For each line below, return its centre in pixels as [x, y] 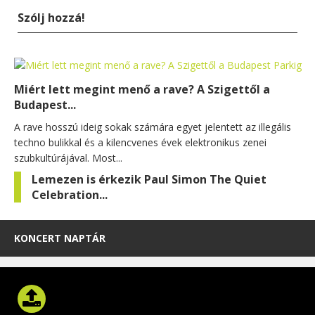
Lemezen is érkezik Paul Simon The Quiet [149, 179]
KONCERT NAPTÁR [60, 238]
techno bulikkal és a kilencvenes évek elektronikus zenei [140, 142]
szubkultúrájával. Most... [68, 157]
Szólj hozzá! [51, 17]
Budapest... [45, 104]
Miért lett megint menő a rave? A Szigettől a [142, 89]
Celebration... [70, 194]
